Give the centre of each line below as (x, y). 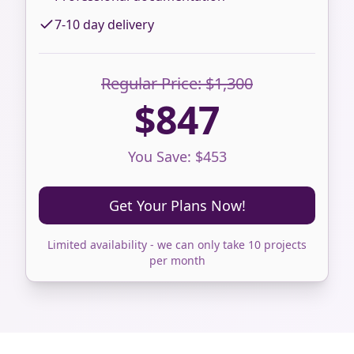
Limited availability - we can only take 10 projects (177, 245)
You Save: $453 (177, 156)
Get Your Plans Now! (177, 205)
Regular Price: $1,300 (177, 83)
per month (177, 260)
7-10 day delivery (104, 24)
